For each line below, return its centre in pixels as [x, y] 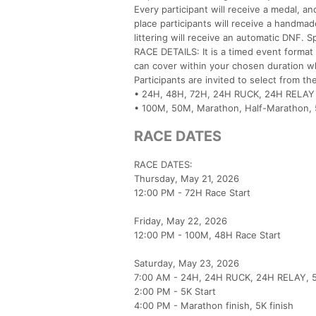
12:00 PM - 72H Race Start [192, 192]
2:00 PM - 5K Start [175, 291]
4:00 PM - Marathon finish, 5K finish [214, 305]
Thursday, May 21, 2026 [187, 178]
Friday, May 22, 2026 [181, 220]
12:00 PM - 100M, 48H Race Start [207, 235]
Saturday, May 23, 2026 [187, 263]
